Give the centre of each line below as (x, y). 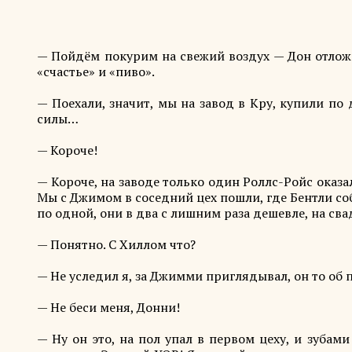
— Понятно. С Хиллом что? (116, 244)
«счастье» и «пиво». (96, 71)
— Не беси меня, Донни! (108, 307)
